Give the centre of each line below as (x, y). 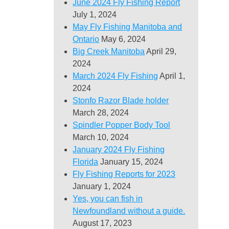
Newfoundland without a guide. (129, 211)
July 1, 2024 (95, 14)
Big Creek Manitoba (109, 51)
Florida (86, 162)
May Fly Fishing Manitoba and (128, 27)
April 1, (173, 76)
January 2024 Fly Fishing (119, 149)
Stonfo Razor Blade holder (121, 100)
